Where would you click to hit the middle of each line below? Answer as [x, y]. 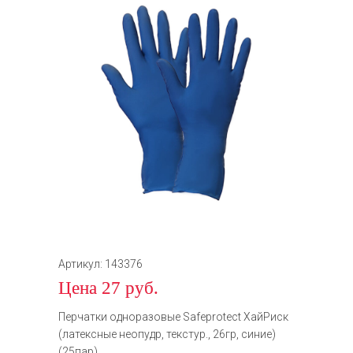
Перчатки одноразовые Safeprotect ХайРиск [173, 316]
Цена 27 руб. [108, 288]
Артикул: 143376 [100, 264]
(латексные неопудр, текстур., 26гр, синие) [167, 334]
